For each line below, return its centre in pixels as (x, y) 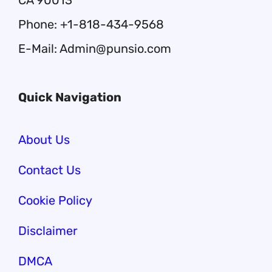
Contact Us (49, 170)
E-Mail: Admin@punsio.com (95, 49)
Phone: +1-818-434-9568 (91, 24)
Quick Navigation (70, 97)
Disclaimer (48, 231)
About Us (44, 140)
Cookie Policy (55, 200)
